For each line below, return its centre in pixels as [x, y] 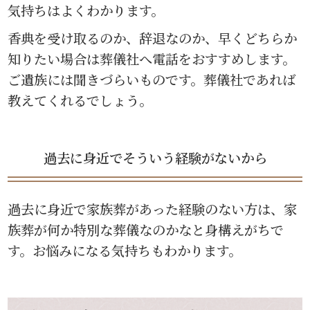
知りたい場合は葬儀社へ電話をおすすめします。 [152, 58]
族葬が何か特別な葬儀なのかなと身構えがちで [146, 230]
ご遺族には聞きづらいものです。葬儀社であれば [152, 79]
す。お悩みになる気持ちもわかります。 [125, 250]
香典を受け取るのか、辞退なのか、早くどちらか [153, 37]
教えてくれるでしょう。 [80, 100]
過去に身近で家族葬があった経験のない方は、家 [153, 209]
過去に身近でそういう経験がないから [155, 157]
